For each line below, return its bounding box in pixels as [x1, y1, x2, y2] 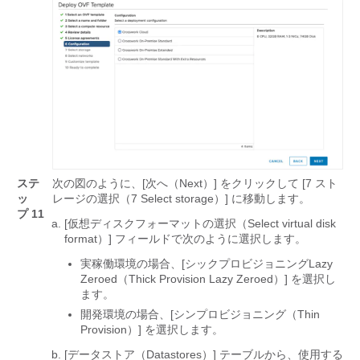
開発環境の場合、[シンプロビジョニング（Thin [80, 308, 320, 321]
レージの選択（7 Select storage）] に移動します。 [52, 192, 310, 206]
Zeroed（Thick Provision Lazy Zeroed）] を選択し [80, 272, 336, 286]
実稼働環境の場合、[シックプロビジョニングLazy [80, 257, 333, 271]
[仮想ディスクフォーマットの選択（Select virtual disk [64, 217, 336, 231]
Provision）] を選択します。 [80, 323, 223, 337]
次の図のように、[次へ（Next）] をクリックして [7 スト [52, 177, 337, 190]
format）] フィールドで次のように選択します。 [64, 232, 306, 246]
